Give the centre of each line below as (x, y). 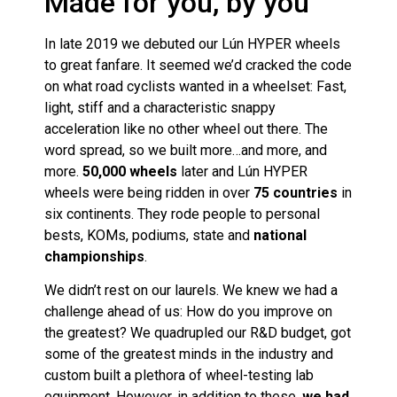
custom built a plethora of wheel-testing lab (179, 376)
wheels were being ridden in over (149, 192)
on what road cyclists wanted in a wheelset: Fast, (195, 86)
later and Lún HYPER (242, 171)
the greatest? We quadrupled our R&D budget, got (198, 333)
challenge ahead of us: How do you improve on (188, 312)
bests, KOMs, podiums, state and (149, 235)
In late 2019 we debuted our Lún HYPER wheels (192, 43)
